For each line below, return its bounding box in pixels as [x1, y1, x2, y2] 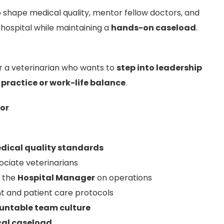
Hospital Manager [17, 171, 95, 183]
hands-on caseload [111, 21, 196, 33]
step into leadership [116, 61, 202, 73]
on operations [95, 171, 152, 183]
